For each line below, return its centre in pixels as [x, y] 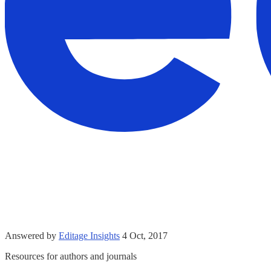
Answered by [32, 236]
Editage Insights [89, 236]
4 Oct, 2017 [145, 236]
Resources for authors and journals [71, 256]
